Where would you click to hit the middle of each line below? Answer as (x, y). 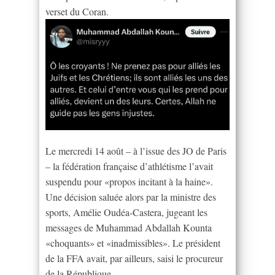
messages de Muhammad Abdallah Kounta (129, 227)
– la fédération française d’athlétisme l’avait (129, 166)
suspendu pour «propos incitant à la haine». (129, 181)
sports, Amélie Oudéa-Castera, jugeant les (126, 212)
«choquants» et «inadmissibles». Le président (133, 242)
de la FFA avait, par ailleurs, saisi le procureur (134, 258)
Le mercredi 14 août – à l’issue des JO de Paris (136, 150)
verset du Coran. (77, 11)
